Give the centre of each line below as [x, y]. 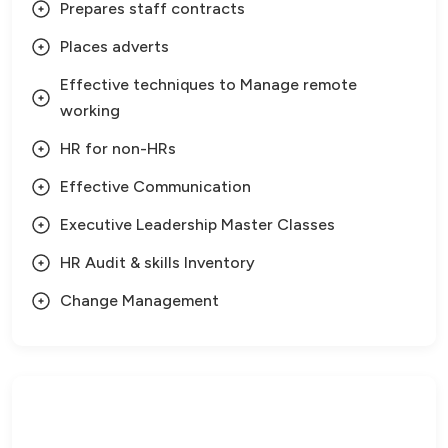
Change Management [139, 300]
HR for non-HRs [118, 148]
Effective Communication [155, 186]
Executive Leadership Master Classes [197, 224]
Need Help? [224, 423]
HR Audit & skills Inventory [157, 262]
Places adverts [114, 46]
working [90, 110]
